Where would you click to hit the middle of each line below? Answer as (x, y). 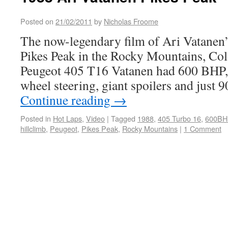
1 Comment (203, 129)
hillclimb (33, 129)
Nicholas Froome (131, 21)
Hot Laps (67, 118)
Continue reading (67, 100)
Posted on (37, 21)
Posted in (36, 118)
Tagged (123, 118)
